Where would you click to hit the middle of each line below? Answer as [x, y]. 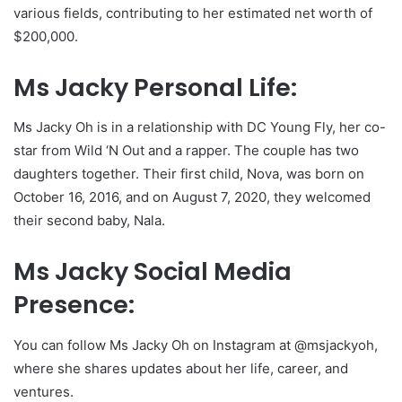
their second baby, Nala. [89, 220]
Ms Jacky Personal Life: [155, 87]
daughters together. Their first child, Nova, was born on [189, 174]
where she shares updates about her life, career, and [181, 368]
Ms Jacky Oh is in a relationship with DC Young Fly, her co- [200, 127]
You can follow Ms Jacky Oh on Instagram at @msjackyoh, [196, 345]
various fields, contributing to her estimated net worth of [193, 13]
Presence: [74, 305]
